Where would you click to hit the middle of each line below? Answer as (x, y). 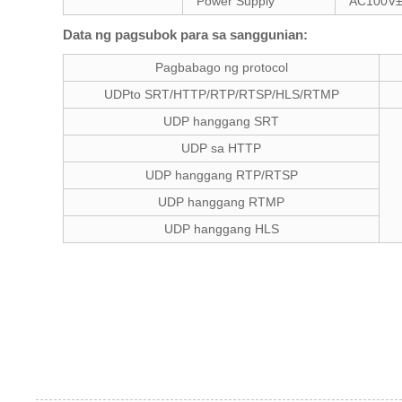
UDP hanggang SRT (221, 122)
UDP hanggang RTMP (221, 202)
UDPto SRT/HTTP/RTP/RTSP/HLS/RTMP (221, 95)
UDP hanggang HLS (221, 229)
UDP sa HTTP (221, 149)
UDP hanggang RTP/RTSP (221, 175)
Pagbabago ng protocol (221, 68)
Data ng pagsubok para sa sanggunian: (185, 35)
